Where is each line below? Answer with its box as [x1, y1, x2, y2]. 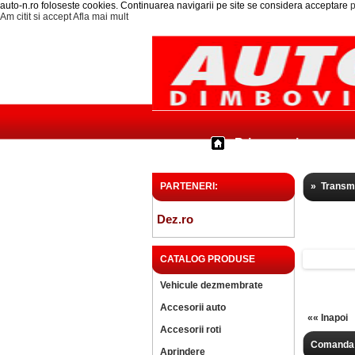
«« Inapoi [307, 312, 348, 323]
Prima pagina [235, 136, 314, 150]
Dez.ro [157, 212, 193, 226]
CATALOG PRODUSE [160, 254, 255, 265]
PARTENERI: [160, 181, 218, 192]
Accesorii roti [160, 324, 221, 335]
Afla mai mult [73, 11, 128, 22]
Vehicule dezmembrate [160, 280, 263, 291]
